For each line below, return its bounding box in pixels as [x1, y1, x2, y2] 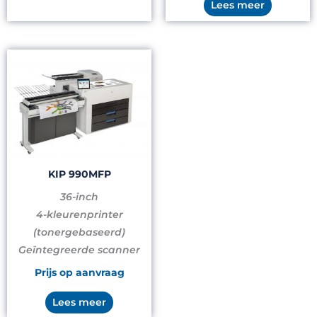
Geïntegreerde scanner [18, 244, 140, 256]
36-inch [60, 191, 98, 203]
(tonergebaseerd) [33, 226, 125, 238]
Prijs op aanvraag [34, 267, 125, 279]
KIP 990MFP [47, 168, 111, 181]
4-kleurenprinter [35, 209, 123, 221]
